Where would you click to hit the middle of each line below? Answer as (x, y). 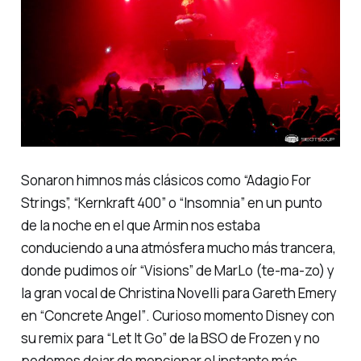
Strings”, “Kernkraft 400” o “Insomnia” (133, 202)
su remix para (63, 338)
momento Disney (256, 315)
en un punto (283, 202)
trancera (306, 247)
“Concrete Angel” (92, 315)
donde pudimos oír (80, 270)
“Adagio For (277, 180)
